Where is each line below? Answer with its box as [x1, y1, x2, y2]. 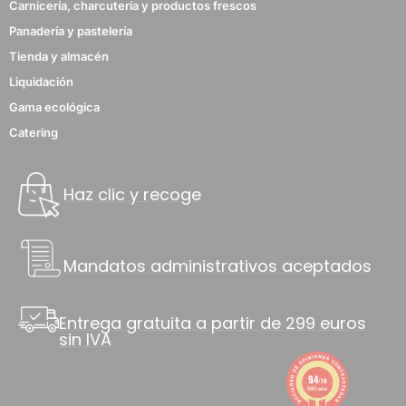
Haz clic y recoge [63, 183, 201, 207]
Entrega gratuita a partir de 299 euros [59, 311, 367, 334]
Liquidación [9, 73, 73, 89]
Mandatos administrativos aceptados [63, 254, 372, 277]
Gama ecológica [9, 99, 100, 114]
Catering [9, 124, 58, 140]
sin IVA [59, 327, 112, 351]
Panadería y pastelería [9, 23, 132, 38]
